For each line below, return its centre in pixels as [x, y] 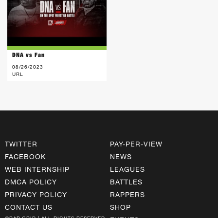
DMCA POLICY [31, 182]
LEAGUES [128, 169]
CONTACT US [29, 207]
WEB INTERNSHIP [37, 169]
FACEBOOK [26, 156]
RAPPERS [128, 194]
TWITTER [21, 144]
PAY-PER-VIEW [136, 144]
